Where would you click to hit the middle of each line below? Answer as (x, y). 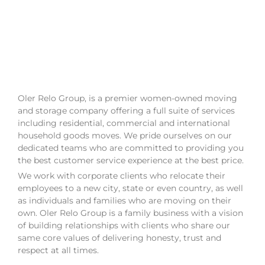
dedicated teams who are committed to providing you (131, 148)
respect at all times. (58, 250)
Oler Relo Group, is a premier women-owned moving (127, 98)
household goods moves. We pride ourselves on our (125, 135)
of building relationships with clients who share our (124, 225)
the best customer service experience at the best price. (131, 160)
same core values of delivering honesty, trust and (119, 237)
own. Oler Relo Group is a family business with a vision (130, 213)
